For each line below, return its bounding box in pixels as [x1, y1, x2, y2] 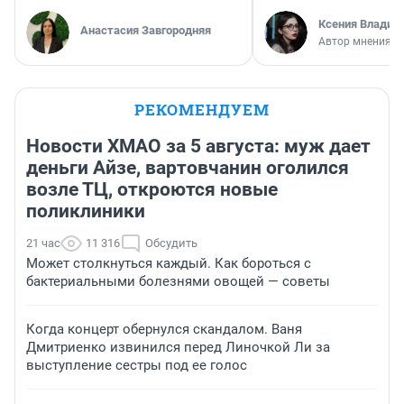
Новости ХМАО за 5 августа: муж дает [26, 135, 371, 158]
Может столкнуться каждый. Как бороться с [26, 255, 311, 272]
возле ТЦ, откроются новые [26, 179, 278, 201]
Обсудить [145, 236, 197, 251]
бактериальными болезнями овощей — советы [26, 273, 330, 290]
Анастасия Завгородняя [80, 23, 211, 38]
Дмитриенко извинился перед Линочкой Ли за [26, 339, 330, 356]
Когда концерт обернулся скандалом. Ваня [26, 321, 302, 338]
